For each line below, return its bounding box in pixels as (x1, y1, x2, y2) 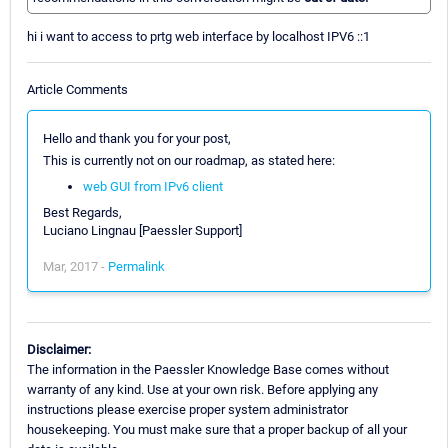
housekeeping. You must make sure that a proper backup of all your (27, 421, 407, 437)
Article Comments (27, 81, 128, 97)
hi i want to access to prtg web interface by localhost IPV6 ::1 (27, 29, 370, 45)
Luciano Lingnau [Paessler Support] (43, 222, 242, 238)
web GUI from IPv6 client (83, 178, 223, 194)
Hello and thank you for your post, (43, 130, 231, 146)
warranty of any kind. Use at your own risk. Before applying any (27, 381, 378, 397)
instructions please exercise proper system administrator (27, 401, 348, 417)
